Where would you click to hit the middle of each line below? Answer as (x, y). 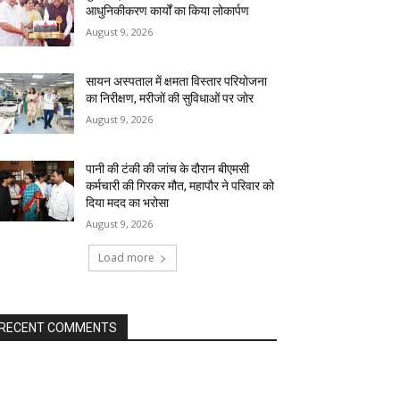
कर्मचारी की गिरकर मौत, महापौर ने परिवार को (180, 186)
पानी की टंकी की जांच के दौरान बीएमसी (168, 169)
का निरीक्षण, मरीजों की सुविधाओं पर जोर (170, 99)
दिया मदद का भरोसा (128, 203)
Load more (126, 258)
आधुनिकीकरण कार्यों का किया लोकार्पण (168, 11)
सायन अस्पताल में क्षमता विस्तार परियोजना (177, 82)
